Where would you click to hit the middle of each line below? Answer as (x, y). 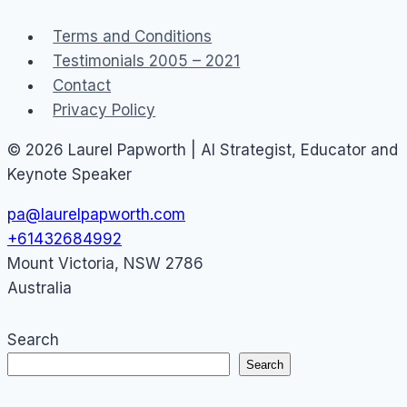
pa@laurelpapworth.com (96, 215)
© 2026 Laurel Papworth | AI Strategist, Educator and (203, 150)
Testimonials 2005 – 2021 (147, 61)
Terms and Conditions (133, 37)
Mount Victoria (61, 264)
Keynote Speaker (69, 175)
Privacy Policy (104, 110)
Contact (82, 86)
